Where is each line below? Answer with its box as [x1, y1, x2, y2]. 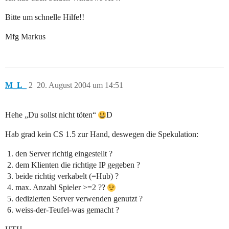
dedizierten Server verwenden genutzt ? [15, 194, 143, 203]
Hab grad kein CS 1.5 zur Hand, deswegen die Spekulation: [5, 130, 198, 139]
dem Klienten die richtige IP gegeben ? [15, 161, 140, 170]
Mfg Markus [5, 32, 45, 41]
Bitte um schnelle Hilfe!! [5, 13, 84, 22]
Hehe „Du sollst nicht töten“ [5, 110, 98, 120]
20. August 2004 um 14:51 [37, 81, 123, 90]
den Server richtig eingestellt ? [15, 149, 112, 158]
